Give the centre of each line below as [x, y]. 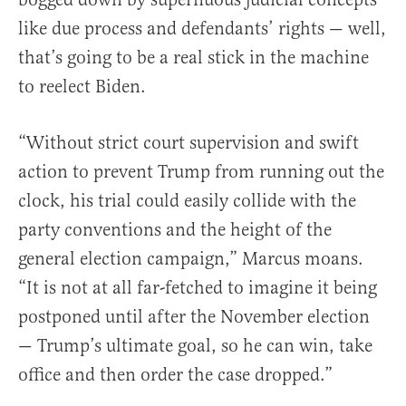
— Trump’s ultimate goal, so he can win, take [195, 346]
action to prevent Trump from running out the [201, 172]
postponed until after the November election [194, 317]
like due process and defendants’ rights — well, [202, 29]
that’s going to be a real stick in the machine [193, 58]
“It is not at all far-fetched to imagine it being [198, 288]
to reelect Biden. [84, 87]
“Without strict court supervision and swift [188, 143]
